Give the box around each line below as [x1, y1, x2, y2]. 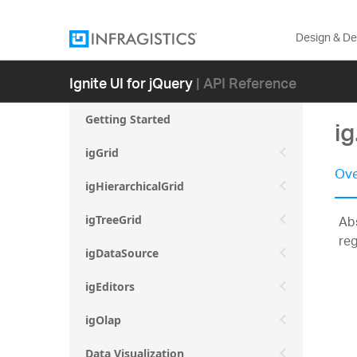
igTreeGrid [85, 212, 142, 227]
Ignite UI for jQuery [69, 64, 193, 100]
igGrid [85, 145, 119, 160]
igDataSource [85, 245, 159, 261]
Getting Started [85, 112, 171, 127]
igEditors [85, 279, 135, 294]
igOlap [85, 312, 121, 328]
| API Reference [196, 64, 296, 100]
